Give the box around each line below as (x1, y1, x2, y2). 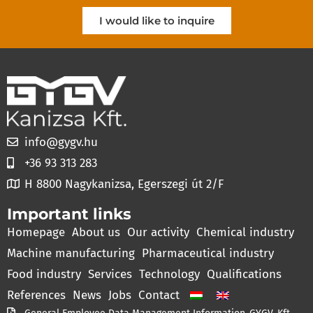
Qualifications (207, 266, 282, 282)
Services (88, 266, 132, 282)
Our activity (127, 224, 189, 240)
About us (72, 224, 120, 240)
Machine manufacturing (7, 245, 135, 261)
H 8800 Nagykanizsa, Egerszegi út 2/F (24, 176, 224, 191)
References (7, 287, 66, 303)
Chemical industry (196, 224, 294, 240)
